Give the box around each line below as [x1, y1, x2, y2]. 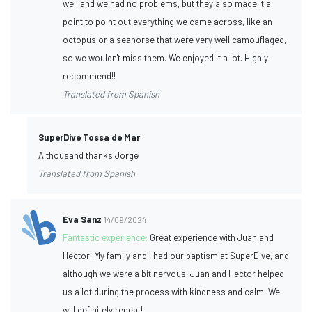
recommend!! [63, 70, 116, 81]
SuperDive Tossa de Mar [38, 131, 140, 143]
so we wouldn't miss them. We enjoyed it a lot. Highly [63, 52, 269, 63]
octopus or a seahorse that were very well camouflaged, [63, 33, 287, 45]
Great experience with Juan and [150, 231, 274, 243]
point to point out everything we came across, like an [63, 15, 273, 27]
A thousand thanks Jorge [38, 149, 139, 161]
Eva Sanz [63, 213, 102, 225]
